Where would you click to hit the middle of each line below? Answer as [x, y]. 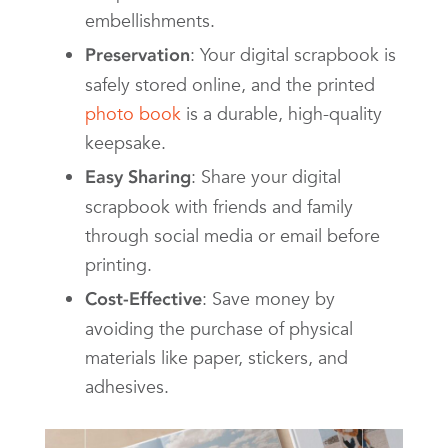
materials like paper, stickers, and [216, 357]
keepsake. [125, 142]
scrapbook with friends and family [219, 206]
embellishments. [150, 20]
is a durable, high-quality [281, 113]
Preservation [137, 54]
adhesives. [127, 386]
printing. [118, 264]
